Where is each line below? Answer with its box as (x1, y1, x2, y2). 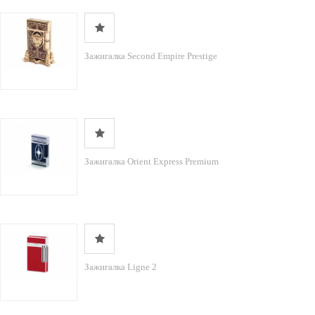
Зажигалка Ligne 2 (84, 262, 157, 272)
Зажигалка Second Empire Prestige (84, 51, 217, 61)
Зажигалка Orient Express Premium (84, 156, 219, 167)
